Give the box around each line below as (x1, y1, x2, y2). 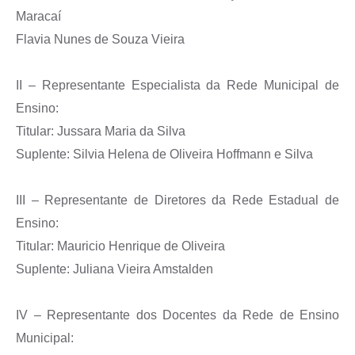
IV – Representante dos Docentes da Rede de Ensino (16, 308, 339, 323)
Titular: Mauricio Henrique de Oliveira (16, 239, 225, 254)
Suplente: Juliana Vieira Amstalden (16, 262, 213, 277)
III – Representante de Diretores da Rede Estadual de (16, 193, 339, 208)
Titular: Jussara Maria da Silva (16, 124, 185, 139)
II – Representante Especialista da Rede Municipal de (16, 78, 339, 93)
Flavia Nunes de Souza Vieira (16, 32, 185, 47)
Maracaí (16, 10, 61, 24)
